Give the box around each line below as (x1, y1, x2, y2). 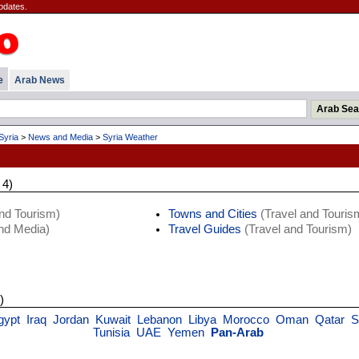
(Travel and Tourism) (240, 223, 352, 236)
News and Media (27, 132, 93, 142)
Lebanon (136, 313, 182, 326)
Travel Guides (167, 223, 241, 236)
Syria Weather (102, 132, 158, 142)
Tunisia (92, 326, 130, 339)
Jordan (52, 313, 89, 326)
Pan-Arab (210, 326, 264, 339)
